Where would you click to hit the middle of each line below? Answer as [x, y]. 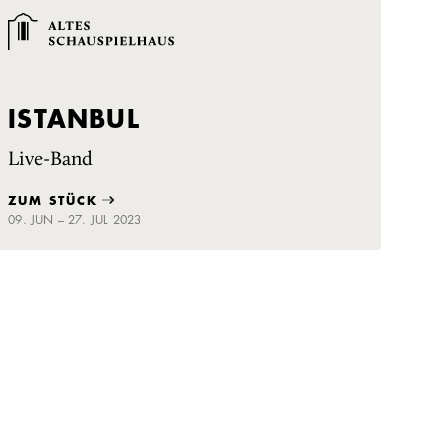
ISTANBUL [74, 118]
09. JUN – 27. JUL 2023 [75, 220]
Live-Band [51, 159]
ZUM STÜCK [53, 200]
